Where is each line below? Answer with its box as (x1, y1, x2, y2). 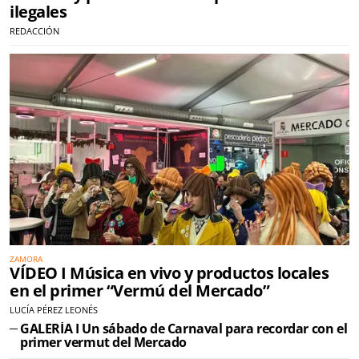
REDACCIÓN (10, 25, 59, 38)
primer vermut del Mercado (20, 333, 187, 351)
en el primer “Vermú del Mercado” (10, 279, 269, 301)
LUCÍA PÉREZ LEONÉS (10, 303, 98, 316)
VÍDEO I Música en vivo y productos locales (10, 261, 329, 284)
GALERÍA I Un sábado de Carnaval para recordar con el (20, 319, 348, 337)
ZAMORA (10, 252, 42, 264)
